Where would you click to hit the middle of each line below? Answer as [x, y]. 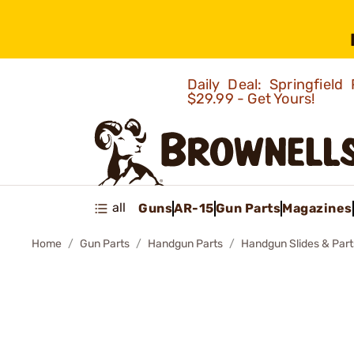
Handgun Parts [185, 244]
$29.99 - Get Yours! [252, 99]
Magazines [317, 208]
